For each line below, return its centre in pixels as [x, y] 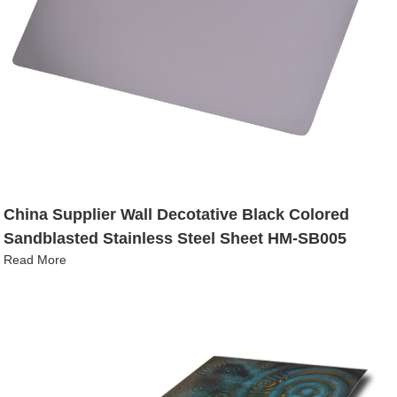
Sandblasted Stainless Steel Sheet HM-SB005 [175, 238]
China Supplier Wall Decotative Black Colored [177, 214]
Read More [35, 259]
